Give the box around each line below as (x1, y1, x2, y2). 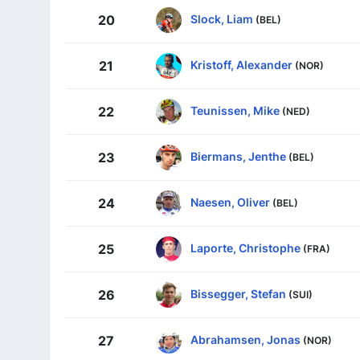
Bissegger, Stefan (190, 286, 286, 301)
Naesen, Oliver (190, 194, 270, 209)
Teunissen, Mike (190, 103, 280, 117)
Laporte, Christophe (190, 240, 301, 255)
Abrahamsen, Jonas (190, 332, 301, 346)
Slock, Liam (190, 11, 253, 26)
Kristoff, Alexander (190, 57, 292, 72)
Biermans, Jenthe (190, 149, 286, 163)
